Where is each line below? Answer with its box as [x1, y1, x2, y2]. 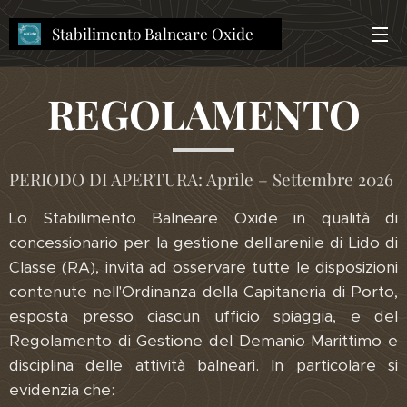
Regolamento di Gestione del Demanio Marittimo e [9, 331, 398, 351]
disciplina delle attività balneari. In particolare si [9, 355, 398, 375]
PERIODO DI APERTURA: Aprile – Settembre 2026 [9, 167, 393, 191]
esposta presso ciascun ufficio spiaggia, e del [9, 306, 398, 326]
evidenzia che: [9, 380, 114, 400]
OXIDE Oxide [52, 45, 144, 66]
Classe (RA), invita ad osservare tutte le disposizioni [9, 257, 398, 277]
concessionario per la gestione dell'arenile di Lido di [9, 233, 398, 253]
